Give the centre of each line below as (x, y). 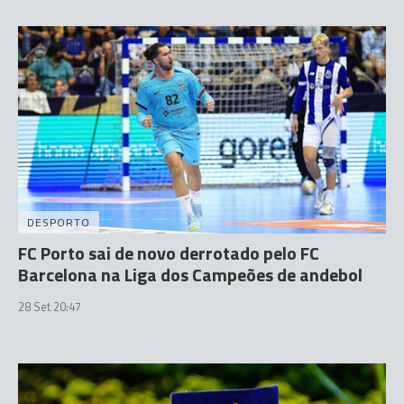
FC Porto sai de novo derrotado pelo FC (169, 252)
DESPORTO (59, 222)
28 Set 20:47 (50, 306)
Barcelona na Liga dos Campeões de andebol (190, 274)
